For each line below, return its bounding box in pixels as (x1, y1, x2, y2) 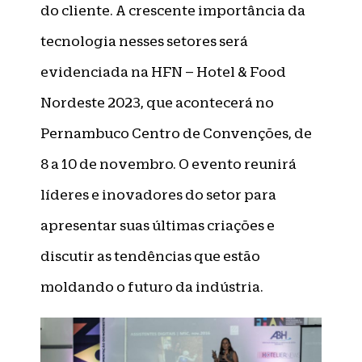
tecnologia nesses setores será (40, 33, 248, 49)
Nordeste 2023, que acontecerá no (40, 95, 274, 111)
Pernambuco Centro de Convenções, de (40, 125, 312, 141)
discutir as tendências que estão (40, 248, 260, 264)
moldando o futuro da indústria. (40, 279, 263, 295)
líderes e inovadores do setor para (40, 187, 276, 203)
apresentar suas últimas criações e (40, 217, 275, 234)
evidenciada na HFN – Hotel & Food (40, 64, 286, 80)
